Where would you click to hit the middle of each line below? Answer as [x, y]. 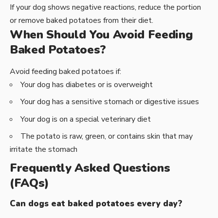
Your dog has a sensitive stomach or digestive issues [110, 102]
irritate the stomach [44, 150]
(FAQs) [29, 183]
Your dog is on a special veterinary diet [86, 119]
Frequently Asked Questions [90, 168]
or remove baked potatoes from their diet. [82, 21]
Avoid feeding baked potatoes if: [65, 71]
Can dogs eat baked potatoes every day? [96, 204]
